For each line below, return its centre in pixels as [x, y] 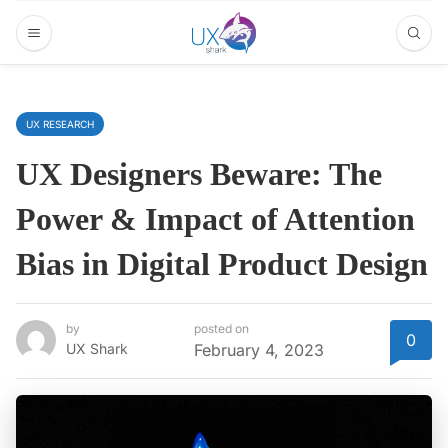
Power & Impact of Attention [215, 219]
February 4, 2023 [259, 350]
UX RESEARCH [60, 124]
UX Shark [97, 349]
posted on [221, 329]
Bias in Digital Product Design [222, 264]
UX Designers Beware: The [199, 174]
